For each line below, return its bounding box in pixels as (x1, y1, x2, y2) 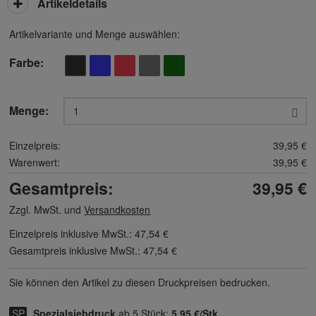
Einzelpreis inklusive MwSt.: (9, 226, 135, 241)
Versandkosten (84, 202, 151, 217)
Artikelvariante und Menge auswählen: (9, 27, 181, 41)
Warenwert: (9, 155, 61, 169)
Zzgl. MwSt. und (9, 202, 85, 217)
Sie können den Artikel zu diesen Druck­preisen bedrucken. (9, 275, 271, 289)
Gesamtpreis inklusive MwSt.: (9, 243, 144, 257)
